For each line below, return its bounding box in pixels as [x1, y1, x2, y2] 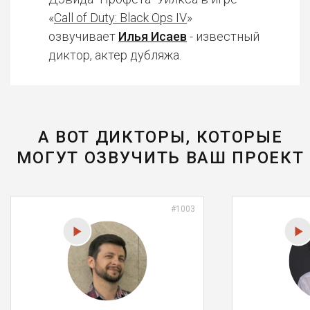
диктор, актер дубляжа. [48, 48, 181, 62]
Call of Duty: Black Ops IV [54, 10, 187, 25]
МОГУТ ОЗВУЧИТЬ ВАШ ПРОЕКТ [16, 148, 304, 167]
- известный [187, 29, 259, 44]
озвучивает [48, 29, 118, 44]
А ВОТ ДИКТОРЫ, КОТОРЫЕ [37, 127, 283, 147]
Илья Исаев [118, 29, 187, 44]
